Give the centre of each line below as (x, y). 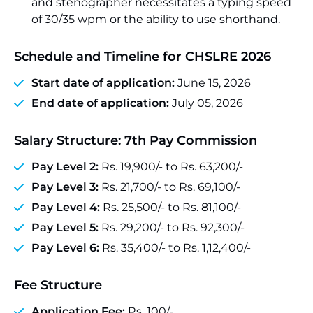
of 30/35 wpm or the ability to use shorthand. (156, 19)
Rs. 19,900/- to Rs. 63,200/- (171, 167)
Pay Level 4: (66, 207)
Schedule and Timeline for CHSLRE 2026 (143, 57)
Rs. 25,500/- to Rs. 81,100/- (170, 207)
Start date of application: (103, 83)
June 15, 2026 (213, 83)
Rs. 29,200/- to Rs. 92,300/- (172, 227)
